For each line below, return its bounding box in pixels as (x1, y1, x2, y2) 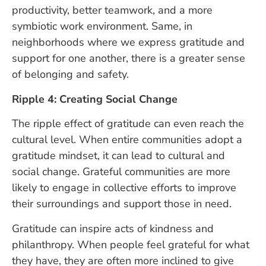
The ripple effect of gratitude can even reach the (12, 116, 244, 131)
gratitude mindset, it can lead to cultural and (12, 148, 225, 163)
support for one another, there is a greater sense (12, 51, 245, 66)
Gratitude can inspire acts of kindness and (12, 221, 214, 236)
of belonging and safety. (12, 67, 129, 82)
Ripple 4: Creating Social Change (12, 91, 178, 106)
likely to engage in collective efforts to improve (12, 180, 236, 195)
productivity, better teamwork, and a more (12, 3, 213, 18)
